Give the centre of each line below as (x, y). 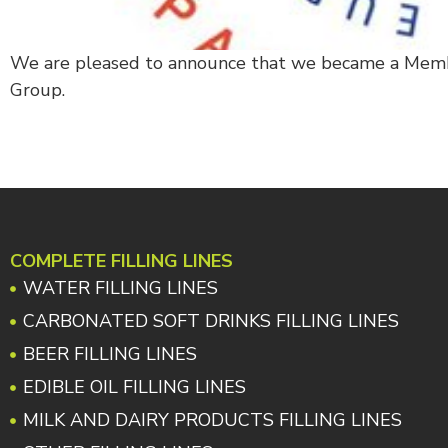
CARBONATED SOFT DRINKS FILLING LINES (210, 321)
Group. (37, 90)
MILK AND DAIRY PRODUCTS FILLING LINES (212, 420)
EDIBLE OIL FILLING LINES (134, 387)
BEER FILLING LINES (109, 354)
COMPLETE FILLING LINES (121, 261)
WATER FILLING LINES (120, 288)
